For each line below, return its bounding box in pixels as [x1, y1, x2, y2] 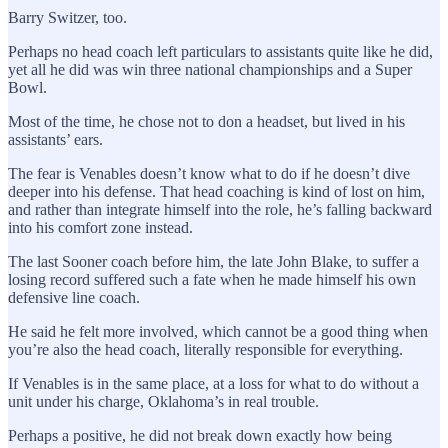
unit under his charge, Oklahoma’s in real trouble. [8, 392, 319, 410]
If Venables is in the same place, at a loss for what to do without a [8, 374, 419, 392]
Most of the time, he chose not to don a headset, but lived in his [8, 112, 405, 130]
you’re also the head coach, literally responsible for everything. [8, 340, 403, 358]
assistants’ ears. [8, 130, 103, 148]
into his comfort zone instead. [8, 218, 193, 236]
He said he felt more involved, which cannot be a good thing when [8, 322, 428, 340]
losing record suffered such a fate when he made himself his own [8, 270, 416, 288]
